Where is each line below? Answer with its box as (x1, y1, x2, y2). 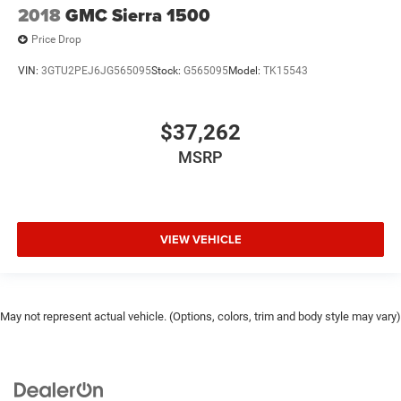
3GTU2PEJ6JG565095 (41, 64, 151, 77)
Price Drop (31, 33, 81, 47)
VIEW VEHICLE (159, 230, 242, 248)
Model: (228, 64, 263, 77)
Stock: (151, 64, 183, 77)
